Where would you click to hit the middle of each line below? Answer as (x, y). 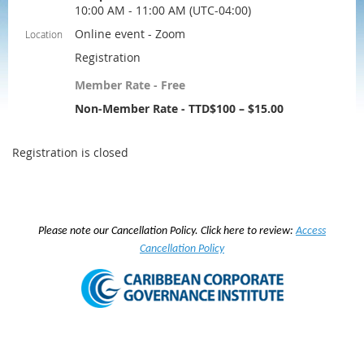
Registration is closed (70, 152)
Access (311, 231)
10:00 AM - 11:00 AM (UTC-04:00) (163, 10)
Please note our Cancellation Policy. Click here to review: (167, 231)
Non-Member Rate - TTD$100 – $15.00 (179, 108)
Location (44, 34)
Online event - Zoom (130, 33)
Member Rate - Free (130, 84)
